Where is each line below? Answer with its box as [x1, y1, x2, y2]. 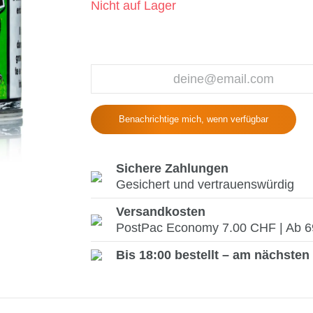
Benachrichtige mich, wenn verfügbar [118, 114, 268, 124]
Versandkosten [115, 205, 205, 219]
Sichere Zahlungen [115, 161, 228, 175]
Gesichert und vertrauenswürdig [115, 177, 294, 191]
